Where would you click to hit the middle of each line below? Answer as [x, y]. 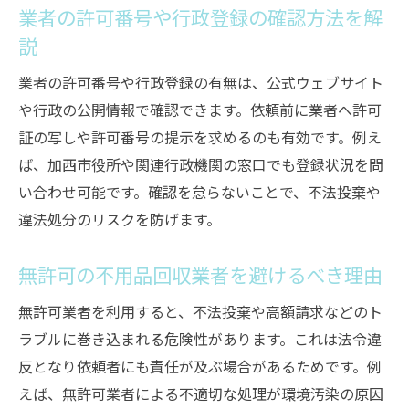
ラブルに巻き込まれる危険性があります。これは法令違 [200, 339]
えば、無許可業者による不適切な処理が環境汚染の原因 [201, 393]
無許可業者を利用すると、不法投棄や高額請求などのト [200, 311]
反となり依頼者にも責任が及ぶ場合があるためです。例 [200, 366]
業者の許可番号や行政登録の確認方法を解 [200, 17]
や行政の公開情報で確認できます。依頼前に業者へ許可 [200, 110]
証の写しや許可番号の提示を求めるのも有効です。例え [200, 137]
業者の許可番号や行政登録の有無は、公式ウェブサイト [201, 82]
